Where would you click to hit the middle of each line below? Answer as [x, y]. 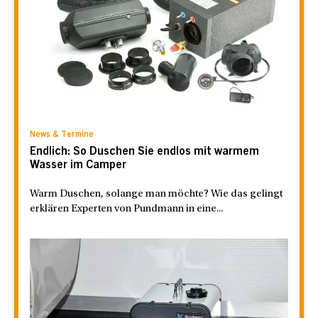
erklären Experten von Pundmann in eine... [126, 209]
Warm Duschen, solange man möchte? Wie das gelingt [156, 194]
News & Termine [62, 135]
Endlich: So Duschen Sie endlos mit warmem [144, 152]
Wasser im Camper [78, 165]
